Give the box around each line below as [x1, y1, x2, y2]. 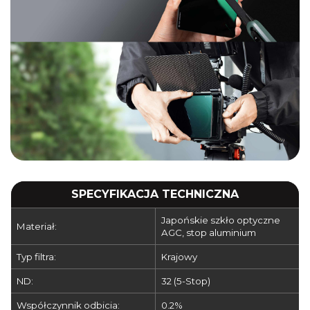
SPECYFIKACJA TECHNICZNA [71, 187, 239, 201]
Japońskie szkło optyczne [161, 214, 280, 226]
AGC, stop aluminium [161, 226, 256, 238]
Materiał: [17, 220, 57, 232]
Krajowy [161, 250, 197, 262]
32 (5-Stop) [161, 275, 210, 286]
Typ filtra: [17, 250, 56, 262]
